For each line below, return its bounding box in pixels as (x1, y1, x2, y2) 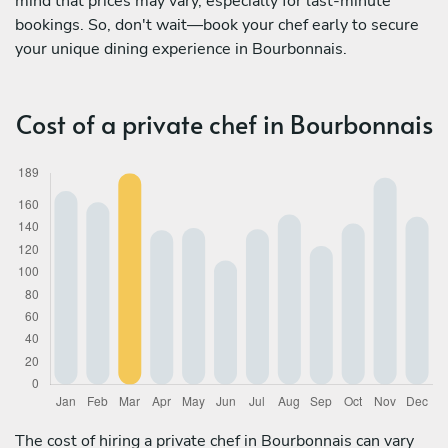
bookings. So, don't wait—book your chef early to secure (15, 13, 419, 36)
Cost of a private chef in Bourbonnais (15, 105, 433, 141)
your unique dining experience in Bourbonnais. (15, 37, 347, 60)
